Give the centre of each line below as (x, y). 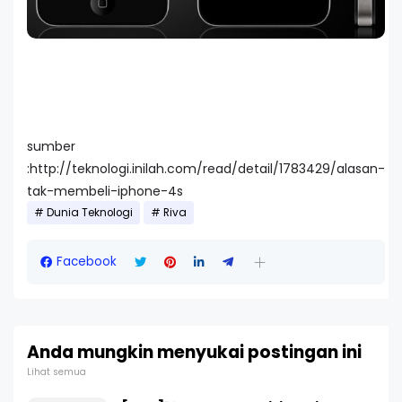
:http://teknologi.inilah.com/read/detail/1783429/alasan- (206, 169)
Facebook (87, 262)
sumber (51, 147)
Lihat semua (57, 372)
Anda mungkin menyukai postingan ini (194, 353)
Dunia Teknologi (90, 213)
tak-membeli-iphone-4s (105, 192)
